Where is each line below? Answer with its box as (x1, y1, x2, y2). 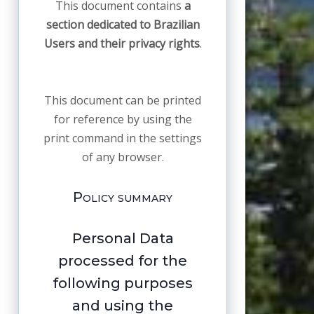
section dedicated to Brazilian (46, 17, 200, 33)
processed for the (58, 252, 187, 270)
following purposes (53, 275, 193, 292)
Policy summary (73, 189, 172, 206)
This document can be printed (44, 93, 201, 109)
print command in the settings (43, 130, 202, 146)
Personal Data (71, 230, 174, 247)
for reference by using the (53, 111, 192, 128)
